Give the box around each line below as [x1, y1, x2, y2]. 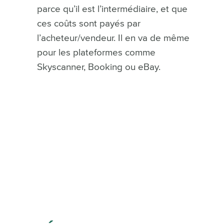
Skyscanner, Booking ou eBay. [36, 62, 160, 72]
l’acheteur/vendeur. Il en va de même [36, 33, 189, 43]
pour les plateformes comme [36, 47, 155, 57]
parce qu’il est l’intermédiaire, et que [36, 4, 187, 14]
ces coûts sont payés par [36, 18, 140, 28]
